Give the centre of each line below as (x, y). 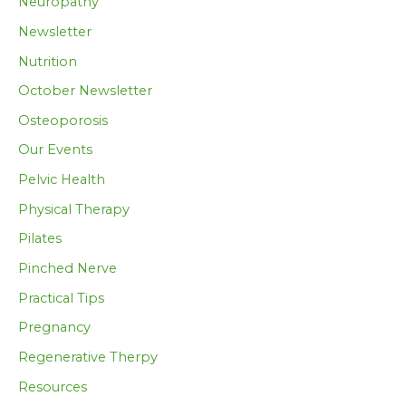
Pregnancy (54, 328)
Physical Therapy (74, 209)
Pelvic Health (62, 180)
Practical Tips (61, 298)
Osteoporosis (63, 120)
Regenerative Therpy (88, 357)
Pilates (40, 239)
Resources (53, 387)
